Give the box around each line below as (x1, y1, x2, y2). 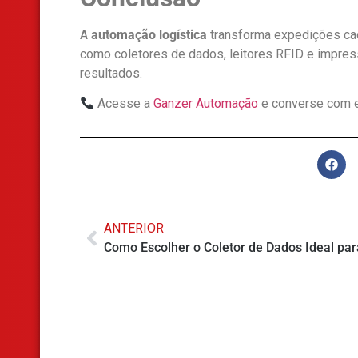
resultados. (80, 65, 142, 81)
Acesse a (94, 96, 151, 112)
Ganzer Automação (150, 96, 259, 112)
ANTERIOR (104, 220, 164, 236)
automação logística (91, 26, 207, 42)
